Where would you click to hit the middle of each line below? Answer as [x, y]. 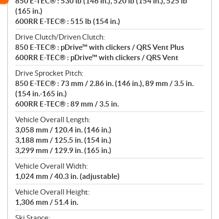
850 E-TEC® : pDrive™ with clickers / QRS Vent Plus [100, 47]
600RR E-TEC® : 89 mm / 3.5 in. [67, 104]
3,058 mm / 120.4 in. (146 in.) [63, 130]
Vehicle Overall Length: [53, 120]
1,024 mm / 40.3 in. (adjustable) [67, 176]
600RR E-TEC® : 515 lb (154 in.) [68, 22]
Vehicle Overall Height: [53, 192]
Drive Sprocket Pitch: [49, 73]
